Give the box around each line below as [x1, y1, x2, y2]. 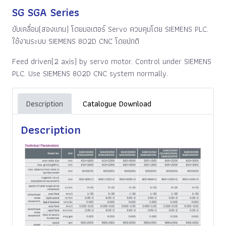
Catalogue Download [83, 97, 151, 110]
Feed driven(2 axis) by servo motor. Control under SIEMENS [12, 55, 211, 68]
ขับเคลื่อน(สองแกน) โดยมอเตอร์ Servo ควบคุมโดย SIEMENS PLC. [12, 23, 208, 35]
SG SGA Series [12, 4, 79, 21]
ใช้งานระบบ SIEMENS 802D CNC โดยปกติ [12, 35, 139, 47]
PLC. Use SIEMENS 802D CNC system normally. [12, 67, 168, 80]
